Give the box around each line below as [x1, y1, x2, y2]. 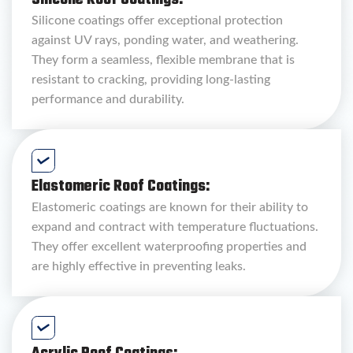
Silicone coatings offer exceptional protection [32, 14, 283, 28]
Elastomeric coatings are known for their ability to [32, 201, 308, 214]
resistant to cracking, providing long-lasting [32, 73, 270, 87]
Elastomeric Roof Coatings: [32, 175, 210, 199]
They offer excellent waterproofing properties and [32, 240, 307, 254]
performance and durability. [32, 93, 184, 106]
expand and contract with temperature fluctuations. [32, 221, 318, 234]
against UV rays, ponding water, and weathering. [32, 34, 299, 47]
